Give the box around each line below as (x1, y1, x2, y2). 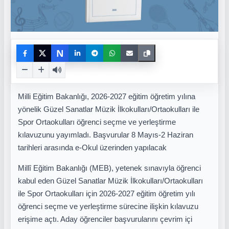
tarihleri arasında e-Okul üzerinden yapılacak (18, 144, 167, 152)
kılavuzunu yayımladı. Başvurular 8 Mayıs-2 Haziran (18, 131, 193, 139)
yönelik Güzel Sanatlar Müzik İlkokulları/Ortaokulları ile (18, 105, 199, 113)
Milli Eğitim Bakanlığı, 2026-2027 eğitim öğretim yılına (18, 93, 195, 101)
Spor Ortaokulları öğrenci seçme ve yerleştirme (18, 118, 176, 126)
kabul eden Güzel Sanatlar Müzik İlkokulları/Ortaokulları (18, 176, 203, 185)
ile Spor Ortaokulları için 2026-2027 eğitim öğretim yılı (18, 189, 195, 198)
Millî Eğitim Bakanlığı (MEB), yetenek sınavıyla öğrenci (18, 164, 201, 172)
